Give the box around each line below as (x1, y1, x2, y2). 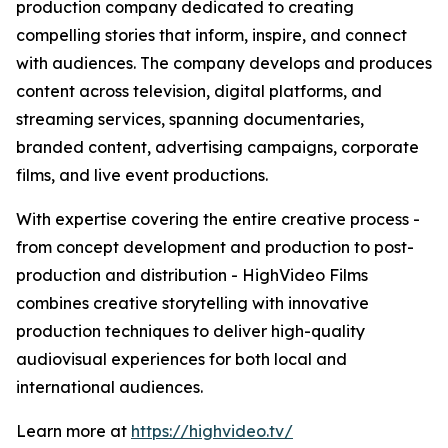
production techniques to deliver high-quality (16, 321, 365, 342)
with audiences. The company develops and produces (16, 53, 432, 74)
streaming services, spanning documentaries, (16, 109, 364, 130)
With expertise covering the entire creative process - (16, 209, 420, 230)
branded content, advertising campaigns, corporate (16, 137, 419, 158)
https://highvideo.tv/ (131, 421, 293, 442)
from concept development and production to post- (16, 237, 414, 258)
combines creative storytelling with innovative (16, 293, 369, 314)
